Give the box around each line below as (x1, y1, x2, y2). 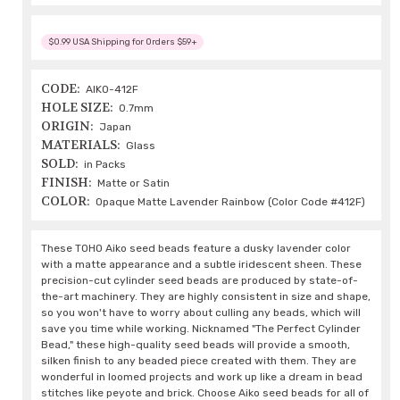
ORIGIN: (41, 118, 95, 135)
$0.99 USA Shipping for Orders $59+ (47, 37, 197, 47)
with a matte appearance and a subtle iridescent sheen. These (41, 258, 362, 271)
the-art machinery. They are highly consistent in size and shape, (41, 290, 371, 304)
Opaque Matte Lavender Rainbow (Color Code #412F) (96, 196, 366, 209)
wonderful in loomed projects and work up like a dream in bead (41, 371, 363, 384)
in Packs (84, 158, 127, 171)
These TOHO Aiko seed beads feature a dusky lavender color (41, 242, 352, 255)
